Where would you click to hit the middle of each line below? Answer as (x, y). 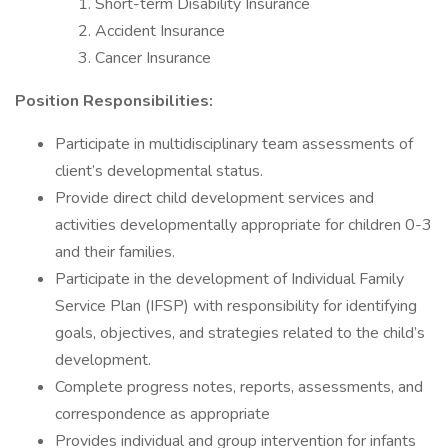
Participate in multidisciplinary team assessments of (234, 144)
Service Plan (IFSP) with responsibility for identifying (236, 306)
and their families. (115, 252)
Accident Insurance (160, 31)
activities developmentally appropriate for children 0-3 (243, 225)
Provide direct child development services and (214, 198)
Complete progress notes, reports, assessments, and (239, 387)
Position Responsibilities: (114, 101)
